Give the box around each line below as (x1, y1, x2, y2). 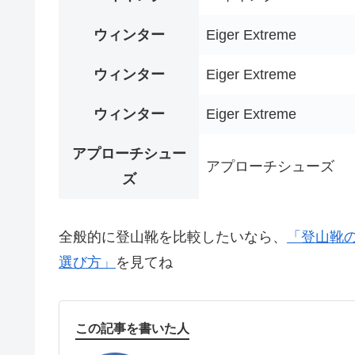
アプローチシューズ (206, 158, 334, 174)
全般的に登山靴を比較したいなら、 (59, 228, 287, 245)
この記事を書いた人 (75, 321, 189, 336)
